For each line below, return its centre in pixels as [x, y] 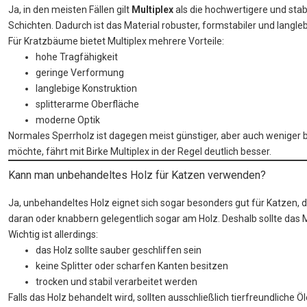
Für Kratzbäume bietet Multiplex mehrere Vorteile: [116, 41]
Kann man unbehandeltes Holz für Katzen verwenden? [137, 175]
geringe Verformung [80, 73]
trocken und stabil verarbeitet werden [116, 282]
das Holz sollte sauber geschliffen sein [119, 250]
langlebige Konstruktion [86, 89]
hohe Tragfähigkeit [77, 57]
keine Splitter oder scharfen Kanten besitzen [132, 266]
